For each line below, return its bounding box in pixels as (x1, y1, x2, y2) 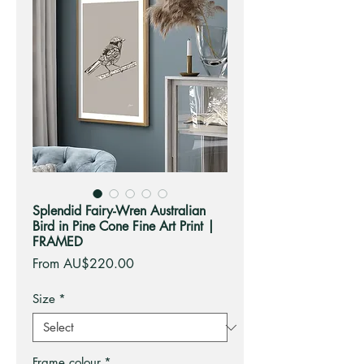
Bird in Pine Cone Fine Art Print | (32, 218, 214, 236)
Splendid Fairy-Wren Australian (32, 202, 206, 220)
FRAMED (32, 233, 83, 251)
